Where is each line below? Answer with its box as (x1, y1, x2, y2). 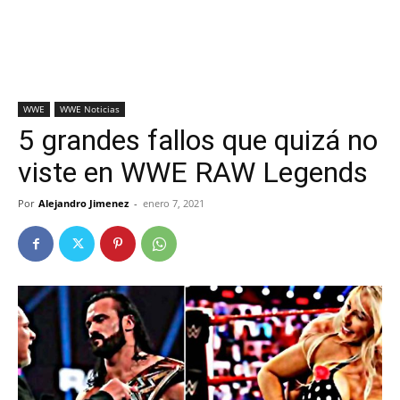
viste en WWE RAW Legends (18, 155, 368, 189)
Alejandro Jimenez (38, 196, 129, 210)
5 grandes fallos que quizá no (18, 123, 378, 157)
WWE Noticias (60, 103, 120, 115)
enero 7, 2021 (143, 196, 204, 210)
